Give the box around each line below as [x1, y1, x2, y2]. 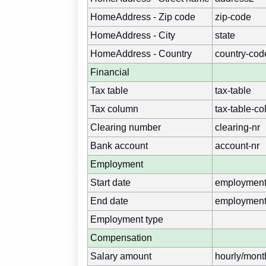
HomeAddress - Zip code [90, 11, 195, 22]
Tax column [90, 103, 138, 114]
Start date [90, 177, 131, 188]
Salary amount [90, 251, 151, 261]
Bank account [90, 140, 148, 151]
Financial [90, 66, 129, 77]
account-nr [215, 140, 259, 151]
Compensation [90, 232, 152, 243]
